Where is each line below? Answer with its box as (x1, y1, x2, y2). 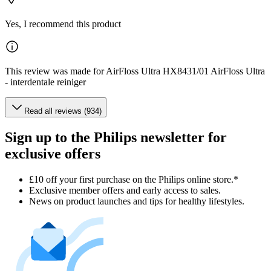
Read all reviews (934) (24, 106, 102, 116)
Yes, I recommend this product (5, 19, 121, 29)
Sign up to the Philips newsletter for (5, 129, 227, 145)
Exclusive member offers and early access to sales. (29, 184, 221, 195)
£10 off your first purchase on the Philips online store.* (29, 174, 238, 184)
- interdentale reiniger (5, 77, 86, 87)
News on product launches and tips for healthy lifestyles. (29, 195, 244, 206)
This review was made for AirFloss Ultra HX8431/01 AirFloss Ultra (5, 66, 265, 76)
